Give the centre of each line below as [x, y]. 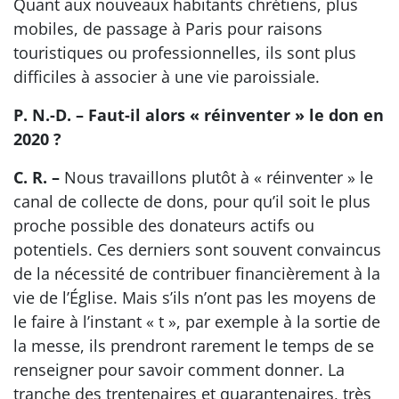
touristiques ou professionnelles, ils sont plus [185, 52]
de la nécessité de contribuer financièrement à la [197, 273]
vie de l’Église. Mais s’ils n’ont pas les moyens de [195, 297]
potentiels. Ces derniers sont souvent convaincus [197, 249]
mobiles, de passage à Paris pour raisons [168, 28]
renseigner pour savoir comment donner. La [179, 369]
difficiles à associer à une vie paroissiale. [167, 76]
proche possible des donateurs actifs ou [164, 225]
